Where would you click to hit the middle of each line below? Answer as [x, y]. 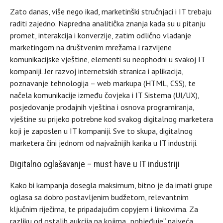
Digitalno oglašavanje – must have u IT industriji [95, 164]
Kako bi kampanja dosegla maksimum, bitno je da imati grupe [111, 185]
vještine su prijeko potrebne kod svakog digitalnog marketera [111, 119]
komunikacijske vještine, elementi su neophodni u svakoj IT [108, 59]
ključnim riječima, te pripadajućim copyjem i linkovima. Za [104, 209]
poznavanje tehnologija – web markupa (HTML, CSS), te [103, 83]
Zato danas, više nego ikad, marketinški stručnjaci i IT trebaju [111, 11]
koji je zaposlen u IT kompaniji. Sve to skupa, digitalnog [101, 131]
